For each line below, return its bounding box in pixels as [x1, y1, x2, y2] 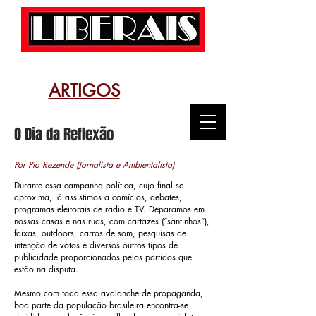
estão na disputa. [14, 263, 78, 275]
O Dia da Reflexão [14, 123, 114, 145]
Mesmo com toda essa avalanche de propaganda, [14, 287, 203, 299]
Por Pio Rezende [14, 159, 76, 171]
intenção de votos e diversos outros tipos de [14, 239, 178, 251]
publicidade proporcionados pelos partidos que [14, 251, 192, 263]
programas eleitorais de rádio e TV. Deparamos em [14, 203, 205, 215]
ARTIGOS [48, 80, 120, 102]
